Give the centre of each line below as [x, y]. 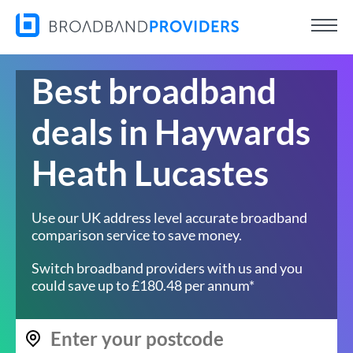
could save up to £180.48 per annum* [143, 285]
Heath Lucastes [150, 173]
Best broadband [154, 91]
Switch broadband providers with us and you [167, 268]
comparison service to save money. [137, 235]
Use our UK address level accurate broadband [169, 217]
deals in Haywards [171, 132]
